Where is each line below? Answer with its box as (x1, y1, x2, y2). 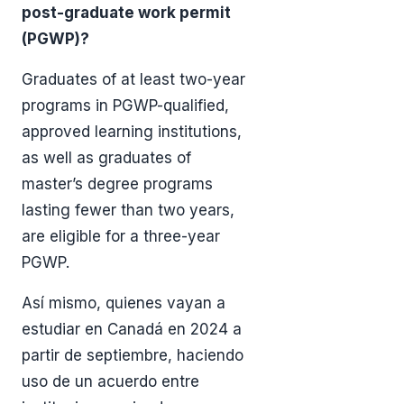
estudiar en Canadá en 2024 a (22, 320, 242, 339)
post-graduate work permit (22, 4, 231, 23)
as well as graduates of (22, 149, 191, 168)
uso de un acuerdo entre (22, 372, 199, 391)
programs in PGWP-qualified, (22, 96, 229, 115)
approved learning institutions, (22, 123, 242, 142)
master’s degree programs (22, 175, 213, 194)
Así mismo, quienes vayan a (22, 294, 225, 313)
